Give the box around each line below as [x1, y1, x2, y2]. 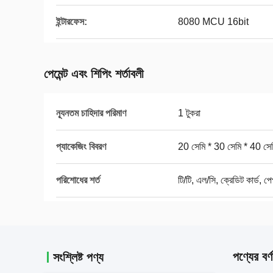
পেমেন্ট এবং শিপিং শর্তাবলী [44, 67, 144, 80]
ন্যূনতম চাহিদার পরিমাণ [56, 108, 126, 118]
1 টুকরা [178, 108, 200, 118]
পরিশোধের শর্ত [56, 175, 100, 185]
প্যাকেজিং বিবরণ [56, 141, 106, 152]
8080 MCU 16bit [178, 16, 249, 27]
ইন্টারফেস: [56, 16, 87, 27]
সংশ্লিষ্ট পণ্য [53, 250, 104, 264]
